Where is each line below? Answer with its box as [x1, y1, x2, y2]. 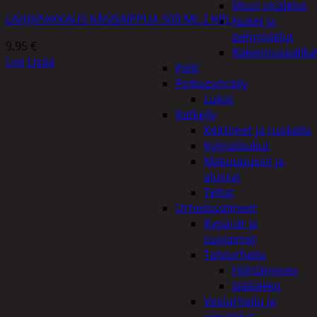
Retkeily [175, 107, 217, 122]
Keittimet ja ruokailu [204, 122, 311, 138]
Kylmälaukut [204, 138, 270, 154]
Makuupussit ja [204, 154, 284, 169]
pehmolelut [232, 29, 294, 45]
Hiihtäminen [232, 263, 298, 278]
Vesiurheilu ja [204, 294, 276, 309]
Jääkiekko [232, 278, 281, 294]
